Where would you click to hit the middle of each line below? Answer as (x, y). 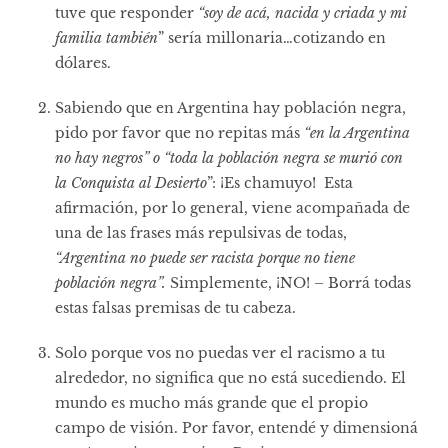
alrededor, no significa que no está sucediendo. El (230, 377)
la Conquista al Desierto (131, 182)
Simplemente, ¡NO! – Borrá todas (290, 282)
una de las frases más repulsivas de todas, (201, 232)
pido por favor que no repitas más (179, 132)
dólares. (85, 62)
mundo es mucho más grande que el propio (211, 402)
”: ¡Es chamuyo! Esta (280, 182)
